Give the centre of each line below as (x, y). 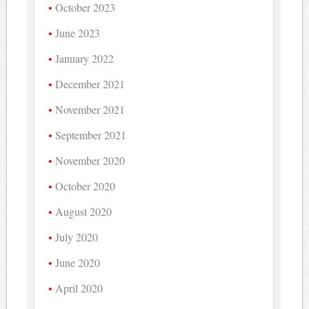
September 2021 (91, 134)
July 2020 (77, 237)
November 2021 (90, 109)
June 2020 (78, 262)
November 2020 (90, 160)
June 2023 (78, 32)
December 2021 (90, 83)
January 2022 (85, 58)
